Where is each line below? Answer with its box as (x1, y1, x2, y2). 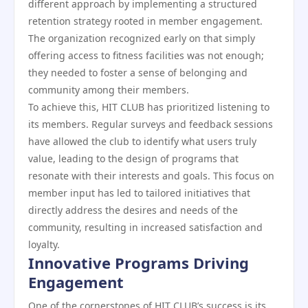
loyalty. (28, 238, 60, 251)
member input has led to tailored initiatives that (28, 186, 250, 199)
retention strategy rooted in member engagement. (28, 14, 263, 27)
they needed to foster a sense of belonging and (28, 66, 247, 79)
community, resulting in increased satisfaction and (28, 221, 263, 234)
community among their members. (28, 83, 189, 96)
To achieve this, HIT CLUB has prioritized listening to (28, 100, 269, 113)
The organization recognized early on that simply (28, 32, 255, 45)
